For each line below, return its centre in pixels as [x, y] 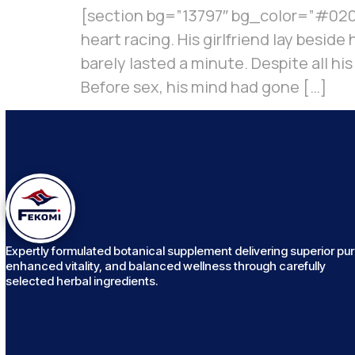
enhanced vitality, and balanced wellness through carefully [165, 266]
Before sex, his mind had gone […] [204, 87]
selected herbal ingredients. [81, 281]
